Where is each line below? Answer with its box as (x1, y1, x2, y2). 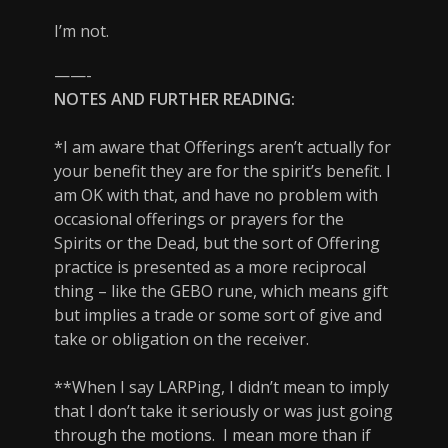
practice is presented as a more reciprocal (54, 256, 366, 279)
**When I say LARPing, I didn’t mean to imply (54, 376, 389, 399)
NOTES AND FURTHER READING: (54, 88, 295, 111)
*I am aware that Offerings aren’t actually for (54, 136, 391, 159)
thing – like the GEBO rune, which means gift (54, 280, 388, 303)
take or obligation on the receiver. (54, 328, 309, 351)
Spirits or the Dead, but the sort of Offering (54, 232, 380, 255)
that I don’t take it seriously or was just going (54, 400, 393, 423)
